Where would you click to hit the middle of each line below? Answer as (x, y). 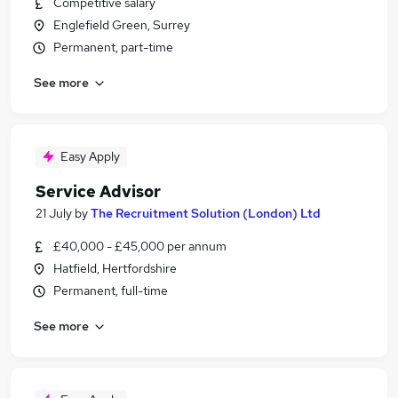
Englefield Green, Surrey (122, 25)
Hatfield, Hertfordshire (115, 268)
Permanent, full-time (111, 291)
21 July (54, 213)
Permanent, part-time (113, 47)
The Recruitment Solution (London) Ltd (206, 213)
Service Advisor (98, 191)
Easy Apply (90, 156)
